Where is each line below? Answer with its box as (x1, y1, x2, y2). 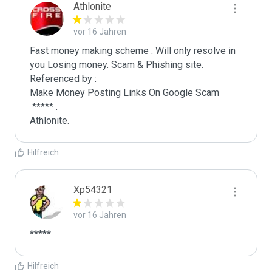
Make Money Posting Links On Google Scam (30, 87, 219, 98)
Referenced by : (30, 73, 97, 84)
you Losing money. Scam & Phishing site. (30, 59, 203, 70)
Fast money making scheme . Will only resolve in (30, 45, 236, 56)
